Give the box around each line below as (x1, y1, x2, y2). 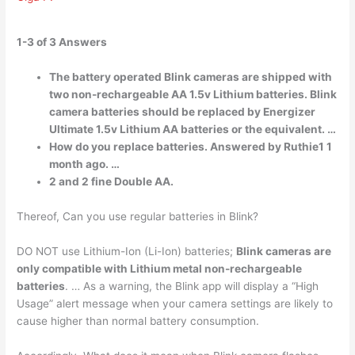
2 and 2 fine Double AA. (49, 174, 174, 188)
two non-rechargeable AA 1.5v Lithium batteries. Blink (49, 87, 338, 101)
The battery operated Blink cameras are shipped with (49, 70, 333, 83)
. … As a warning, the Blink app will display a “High (65, 279, 319, 292)
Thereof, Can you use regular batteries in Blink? (17, 209, 259, 223)
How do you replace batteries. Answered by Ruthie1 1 (49, 139, 333, 153)
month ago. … (49, 157, 120, 170)
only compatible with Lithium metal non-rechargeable (17, 261, 303, 275)
